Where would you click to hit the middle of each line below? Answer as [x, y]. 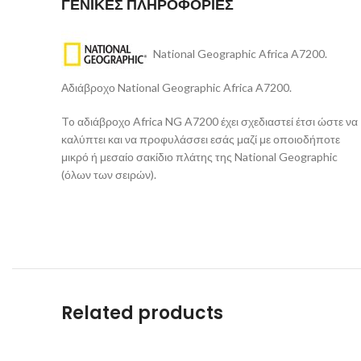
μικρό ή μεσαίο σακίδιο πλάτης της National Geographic [199, 157]
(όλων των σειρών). [109, 174]
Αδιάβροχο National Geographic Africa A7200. [176, 87]
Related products [142, 313]
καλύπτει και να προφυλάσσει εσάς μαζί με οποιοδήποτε [201, 139]
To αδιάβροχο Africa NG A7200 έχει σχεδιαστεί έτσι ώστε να [210, 121]
